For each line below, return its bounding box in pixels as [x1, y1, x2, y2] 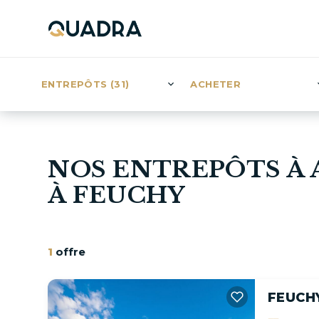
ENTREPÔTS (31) [41, 78, 130, 90]
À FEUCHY [48, 181, 185, 209]
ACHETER [190, 78, 241, 90]
